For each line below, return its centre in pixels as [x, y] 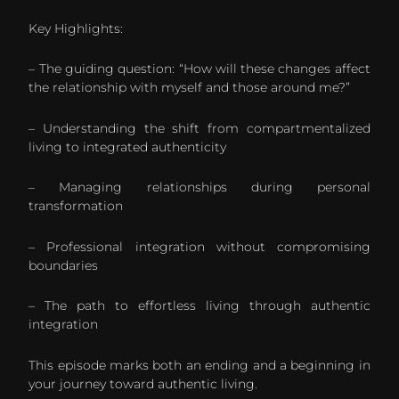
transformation [76, 206]
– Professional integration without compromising [199, 246]
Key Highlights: [76, 28]
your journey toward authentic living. [143, 383]
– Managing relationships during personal [199, 187]
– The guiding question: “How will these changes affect [199, 69]
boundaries [64, 265]
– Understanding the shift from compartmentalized [199, 128]
